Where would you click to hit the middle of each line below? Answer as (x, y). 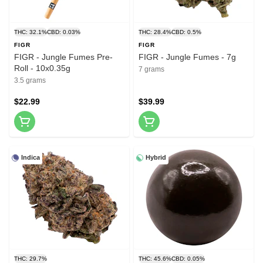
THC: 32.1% (31, 32)
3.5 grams (30, 81)
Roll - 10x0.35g (42, 68)
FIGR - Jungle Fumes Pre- (63, 57)
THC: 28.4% (155, 32)
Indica (31, 158)
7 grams (151, 70)
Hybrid (156, 158)
